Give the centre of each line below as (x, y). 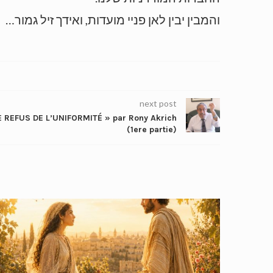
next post (158, 104)
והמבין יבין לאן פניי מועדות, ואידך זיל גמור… (113, 20)
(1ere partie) (152, 130)
